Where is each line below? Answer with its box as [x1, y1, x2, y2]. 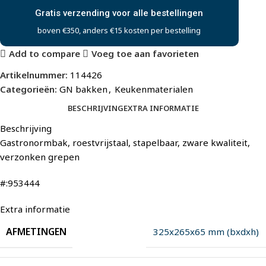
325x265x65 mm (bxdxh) [153, 225, 259, 237]
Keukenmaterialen [115, 83, 193, 95]
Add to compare [8, 47, 80, 60]
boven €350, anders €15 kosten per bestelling [37, 24, 201, 36]
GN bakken [59, 83, 107, 95]
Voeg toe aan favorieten [91, 47, 199, 60]
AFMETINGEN [6, 224, 66, 238]
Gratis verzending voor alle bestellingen [35, 7, 204, 18]
